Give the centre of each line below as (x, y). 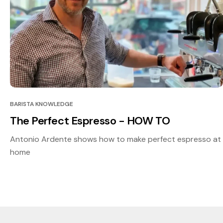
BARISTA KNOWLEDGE (42, 104)
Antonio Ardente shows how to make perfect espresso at (115, 139)
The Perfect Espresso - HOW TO (90, 121)
